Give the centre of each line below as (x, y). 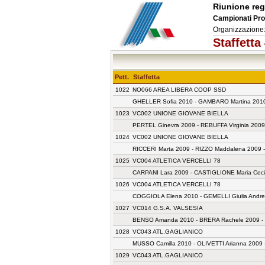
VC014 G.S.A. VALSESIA (168, 208)
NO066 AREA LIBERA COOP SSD (179, 90)
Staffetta (146, 77)
